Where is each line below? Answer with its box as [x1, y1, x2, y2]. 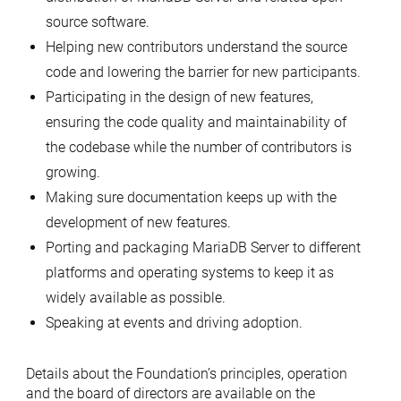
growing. [45, 164, 100, 181]
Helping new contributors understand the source [45, 38, 347, 55]
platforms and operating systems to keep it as [45, 264, 334, 281]
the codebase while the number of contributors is [45, 139, 352, 156]
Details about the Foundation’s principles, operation [25, 365, 347, 382]
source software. [45, 13, 149, 30]
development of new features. [45, 214, 231, 231]
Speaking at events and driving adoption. [45, 314, 303, 331]
